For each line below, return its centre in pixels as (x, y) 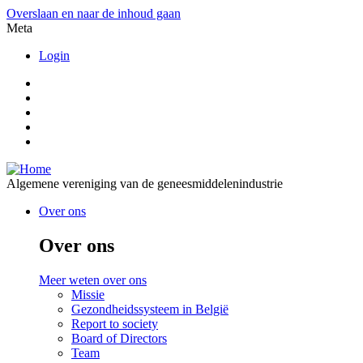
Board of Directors (119, 338)
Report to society (115, 323)
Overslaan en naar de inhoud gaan (94, 13)
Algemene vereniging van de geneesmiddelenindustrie (145, 184)
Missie (88, 294)
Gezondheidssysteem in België (150, 309)
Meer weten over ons (93, 280)
